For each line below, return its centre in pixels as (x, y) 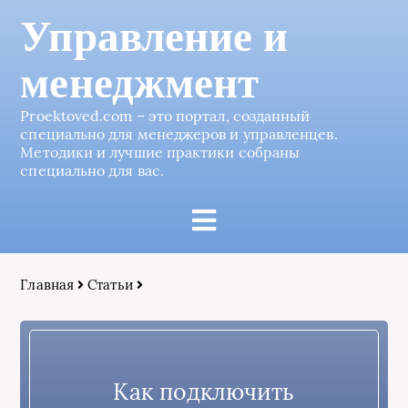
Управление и (154, 37)
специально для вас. (92, 170)
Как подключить (204, 391)
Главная (47, 285)
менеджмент (140, 83)
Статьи (110, 285)
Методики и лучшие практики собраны (160, 152)
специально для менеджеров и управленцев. (179, 134)
